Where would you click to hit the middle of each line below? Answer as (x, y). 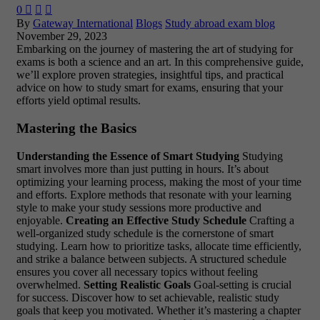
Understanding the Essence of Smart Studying (128, 156)
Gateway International (83, 24)
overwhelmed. (50, 284)
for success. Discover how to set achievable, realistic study (148, 297)
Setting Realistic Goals (137, 284)
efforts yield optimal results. (79, 101)
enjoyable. (41, 220)
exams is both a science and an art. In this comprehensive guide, (160, 62)
